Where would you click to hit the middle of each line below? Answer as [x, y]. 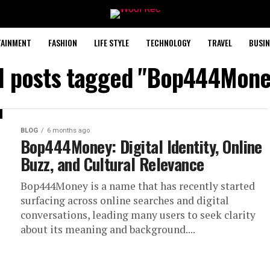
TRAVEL [219, 42]
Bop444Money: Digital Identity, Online [141, 146]
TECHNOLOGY [168, 42]
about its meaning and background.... [108, 229]
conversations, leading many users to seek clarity [138, 215]
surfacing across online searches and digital [125, 200]
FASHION [62, 42]
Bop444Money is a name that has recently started [138, 186]
